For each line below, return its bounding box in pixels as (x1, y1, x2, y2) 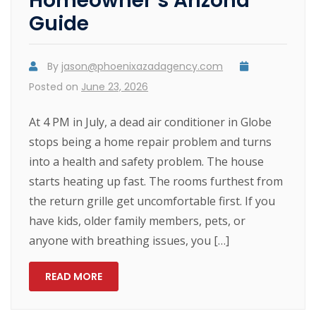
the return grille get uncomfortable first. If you (29, 193, 276, 209)
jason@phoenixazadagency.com (61, 59, 224, 73)
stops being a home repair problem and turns (29, 133, 272, 150)
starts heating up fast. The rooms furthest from (29, 173, 284, 189)
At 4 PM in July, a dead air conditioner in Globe (29, 114, 272, 130)
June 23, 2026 (81, 79, 149, 94)
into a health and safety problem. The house (29, 153, 265, 169)
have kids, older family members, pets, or (29, 212, 246, 229)
